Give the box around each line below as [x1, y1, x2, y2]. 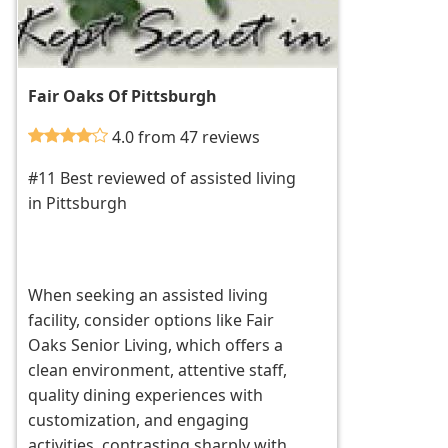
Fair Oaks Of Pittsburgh [28, 85, 218, 108]
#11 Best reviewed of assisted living [28, 167, 297, 190]
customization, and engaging [28, 409, 250, 432]
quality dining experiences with [28, 384, 264, 407]
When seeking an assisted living [28, 284, 269, 307]
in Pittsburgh [28, 192, 128, 215]
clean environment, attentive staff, [28, 359, 288, 382]
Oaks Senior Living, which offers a [28, 334, 284, 357]
